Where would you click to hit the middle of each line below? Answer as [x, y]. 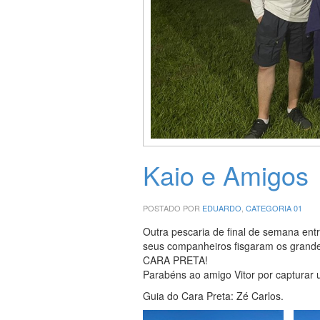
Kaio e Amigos [225, 174]
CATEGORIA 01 [274, 207]
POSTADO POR [172, 207]
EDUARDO [221, 207]
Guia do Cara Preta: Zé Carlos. [213, 295]
